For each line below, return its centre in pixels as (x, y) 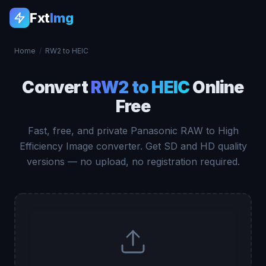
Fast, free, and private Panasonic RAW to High (133, 131)
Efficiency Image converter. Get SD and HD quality (133, 146)
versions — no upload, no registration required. (133, 161)
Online (217, 87)
